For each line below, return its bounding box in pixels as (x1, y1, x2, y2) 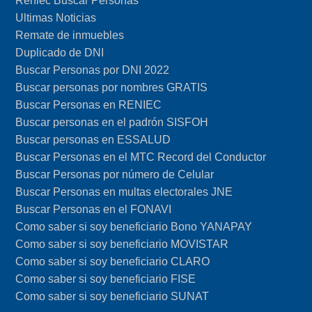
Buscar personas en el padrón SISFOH (15, 116, 209, 128)
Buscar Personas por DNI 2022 (15, 63, 170, 76)
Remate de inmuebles (15, 29, 125, 41)
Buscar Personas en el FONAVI (15, 203, 172, 215)
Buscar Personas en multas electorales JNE (15, 185, 233, 198)
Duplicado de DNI (15, 46, 104, 58)
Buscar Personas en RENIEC (15, 98, 162, 111)
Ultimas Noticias (15, 11, 97, 24)
